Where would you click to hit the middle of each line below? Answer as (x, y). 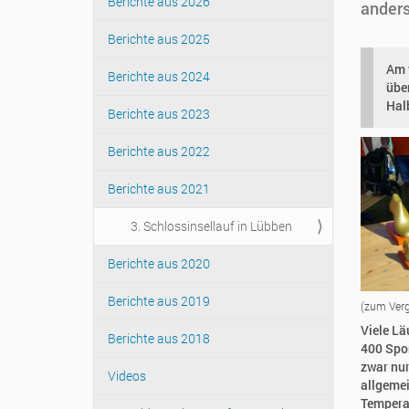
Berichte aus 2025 (159, 39)
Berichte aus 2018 (159, 338)
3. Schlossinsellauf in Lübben (211, 226)
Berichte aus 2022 (159, 151)
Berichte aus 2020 (159, 263)
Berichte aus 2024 (159, 76)
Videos (127, 376)
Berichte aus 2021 (159, 189)
